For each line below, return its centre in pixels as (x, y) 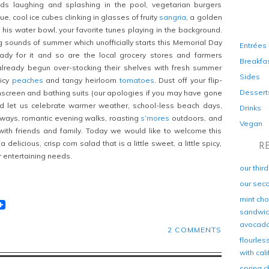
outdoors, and (196, 118)
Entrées (253, 45)
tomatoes (137, 80)
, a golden (204, 17)
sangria (173, 17)
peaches (27, 80)
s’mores (155, 118)
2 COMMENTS (195, 230)
